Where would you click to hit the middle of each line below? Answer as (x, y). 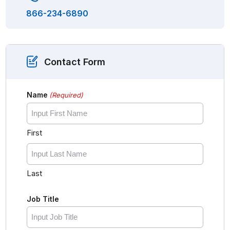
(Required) (66, 95)
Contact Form (75, 62)
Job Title (43, 199)
